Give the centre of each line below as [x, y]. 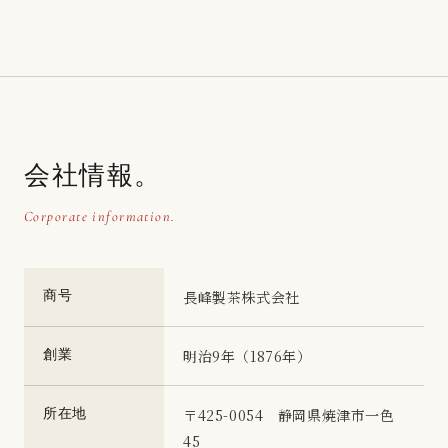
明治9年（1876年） [247, 355]
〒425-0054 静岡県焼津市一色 [289, 414]
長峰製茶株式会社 [241, 296]
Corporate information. [100, 216]
